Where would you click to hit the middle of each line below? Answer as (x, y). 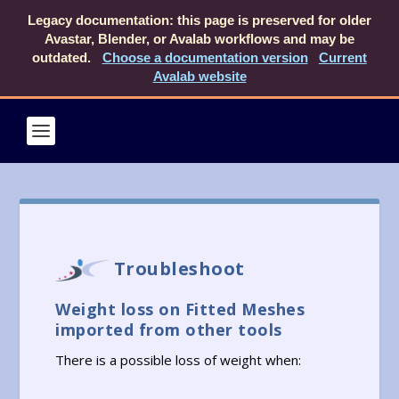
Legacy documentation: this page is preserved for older (199, 20)
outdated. (64, 57)
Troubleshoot (177, 269)
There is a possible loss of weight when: (179, 359)
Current (342, 57)
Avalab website (199, 76)
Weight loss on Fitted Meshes (180, 309)
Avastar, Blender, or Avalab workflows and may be (199, 39)
